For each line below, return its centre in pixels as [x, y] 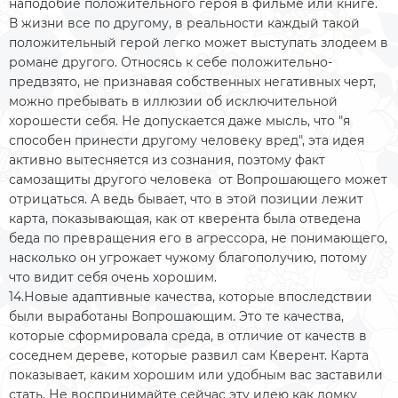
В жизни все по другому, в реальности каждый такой [184, 23]
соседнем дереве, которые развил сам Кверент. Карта [189, 355]
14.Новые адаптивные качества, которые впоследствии [191, 296]
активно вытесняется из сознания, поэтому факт [167, 159]
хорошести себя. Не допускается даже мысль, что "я [179, 120]
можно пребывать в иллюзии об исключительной [173, 101]
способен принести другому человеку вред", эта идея [187, 140]
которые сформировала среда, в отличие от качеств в [188, 335]
